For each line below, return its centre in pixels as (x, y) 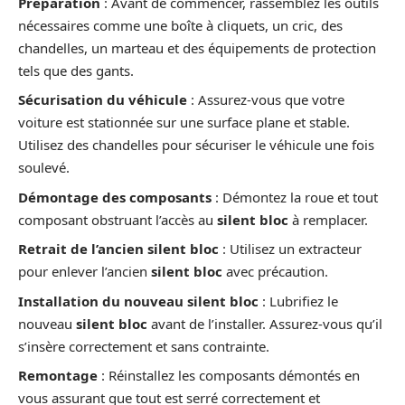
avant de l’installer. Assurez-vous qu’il (265, 323)
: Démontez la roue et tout (295, 197)
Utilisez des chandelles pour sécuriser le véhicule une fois (196, 145)
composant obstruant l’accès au (118, 219)
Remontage (58, 376)
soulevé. (44, 168)
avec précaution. (275, 272)
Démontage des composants (115, 197)
